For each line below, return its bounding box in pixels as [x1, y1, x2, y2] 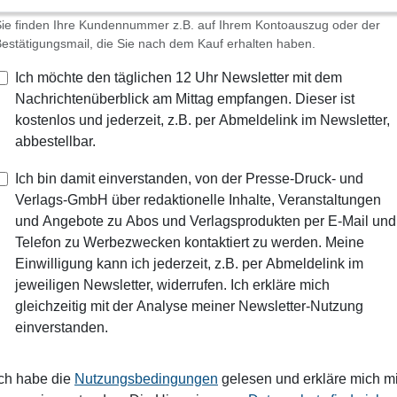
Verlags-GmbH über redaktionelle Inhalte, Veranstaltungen [15, 192, 381, 208]
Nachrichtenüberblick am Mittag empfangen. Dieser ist [15, 91, 354, 107]
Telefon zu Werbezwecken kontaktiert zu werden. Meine [15, 235, 364, 251]
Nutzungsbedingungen [74, 371, 218, 387]
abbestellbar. [15, 134, 96, 150]
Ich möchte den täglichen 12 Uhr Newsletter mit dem [15, 70, 342, 86]
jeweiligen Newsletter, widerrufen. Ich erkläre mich [15, 277, 330, 293]
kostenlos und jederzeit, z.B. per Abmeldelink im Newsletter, [15, 113, 390, 128]
